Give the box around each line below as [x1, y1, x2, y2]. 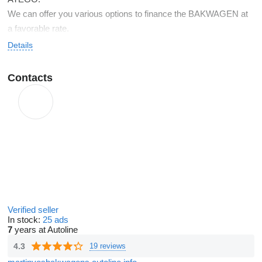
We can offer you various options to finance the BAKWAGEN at [8, 9, 248, 19]
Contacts [8, 72, 53, 84]
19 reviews [89, 241, 126, 250]
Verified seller [8, 205, 61, 215]
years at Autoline [12, 225, 78, 235]
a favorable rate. [8, 23, 69, 33]
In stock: [8, 215, 43, 225]
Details [8, 40, 33, 50]
